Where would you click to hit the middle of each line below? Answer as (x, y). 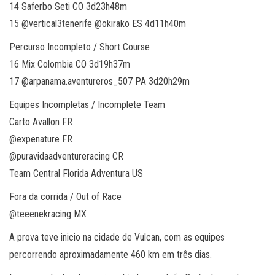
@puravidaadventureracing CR (66, 156)
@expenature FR (41, 139)
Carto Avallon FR (41, 122)
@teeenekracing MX (48, 214)
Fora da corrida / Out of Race (65, 196)
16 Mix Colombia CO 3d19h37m (70, 64)
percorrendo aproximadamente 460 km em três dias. (110, 254)
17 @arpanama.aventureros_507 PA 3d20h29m (99, 81)
